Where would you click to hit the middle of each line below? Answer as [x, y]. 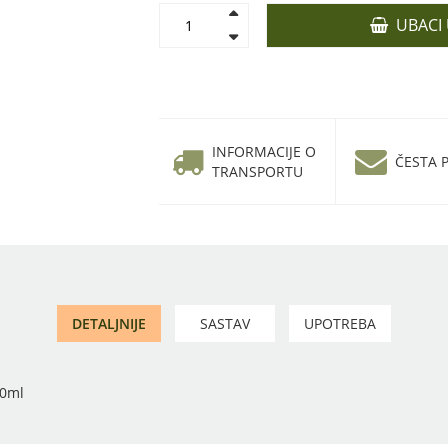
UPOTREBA [340, 323]
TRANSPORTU [257, 171]
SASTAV [225, 323]
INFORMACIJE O [264, 151]
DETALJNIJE [109, 323]
